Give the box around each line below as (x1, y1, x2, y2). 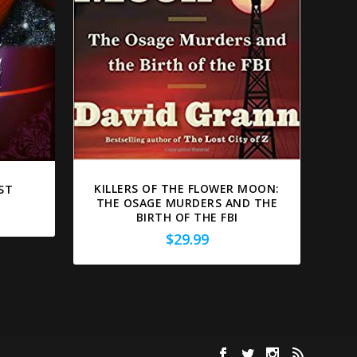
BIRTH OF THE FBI (135, 209, 238, 225)
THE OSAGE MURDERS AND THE (96, 194, 278, 210)
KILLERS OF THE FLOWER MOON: (94, 180, 280, 196)
